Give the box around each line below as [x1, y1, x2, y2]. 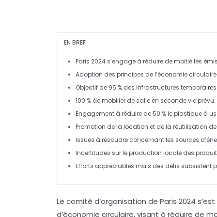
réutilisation [173, 123, 207, 131]
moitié [174, 57, 192, 65]
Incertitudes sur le [76, 149, 129, 157]
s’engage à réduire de [106, 57, 174, 65]
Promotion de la [76, 123, 124, 131]
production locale [129, 149, 182, 157]
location [124, 123, 148, 131]
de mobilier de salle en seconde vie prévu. [91, 96, 216, 105]
